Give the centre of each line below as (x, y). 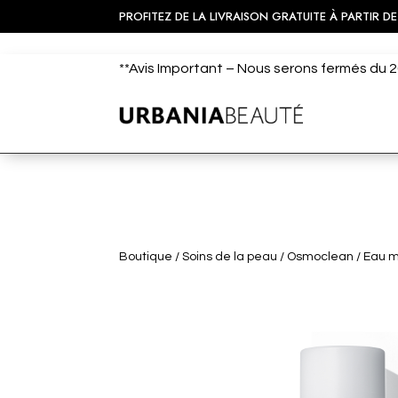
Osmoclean (321, 256)
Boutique (146, 256)
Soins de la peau (230, 256)
